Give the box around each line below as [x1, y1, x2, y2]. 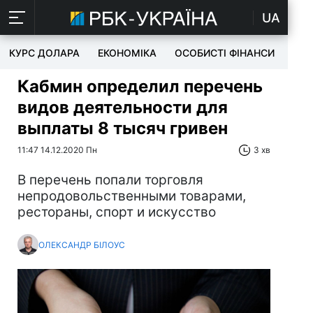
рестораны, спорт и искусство [17, 204, 216, 220]
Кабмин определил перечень [17, 76, 263, 96]
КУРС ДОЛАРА [9, 47, 80, 59]
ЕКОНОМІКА [98, 47, 156, 59]
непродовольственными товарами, [17, 188, 246, 204]
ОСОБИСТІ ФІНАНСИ [175, 47, 275, 59]
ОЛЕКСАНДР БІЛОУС [38, 239, 125, 250]
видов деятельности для [17, 97, 228, 117]
